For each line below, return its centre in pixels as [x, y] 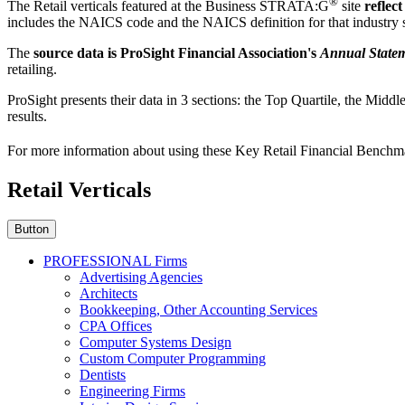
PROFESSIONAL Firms [115, 261]
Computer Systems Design [155, 343]
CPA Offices [116, 326]
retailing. [34, 70]
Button [32, 230]
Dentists [103, 375]
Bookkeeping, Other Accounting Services [198, 310]
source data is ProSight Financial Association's [175, 53]
